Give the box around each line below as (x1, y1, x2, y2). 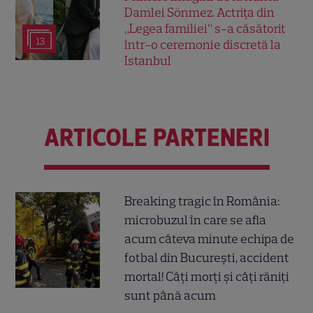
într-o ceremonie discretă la (124, 37, 282, 53)
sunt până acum (124, 287, 217, 303)
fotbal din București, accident (124, 249, 290, 265)
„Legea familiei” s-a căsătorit (124, 21, 286, 37)
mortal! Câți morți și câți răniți (124, 268, 290, 284)
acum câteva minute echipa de (124, 231, 295, 247)
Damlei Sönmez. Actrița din (124, 5, 275, 21)
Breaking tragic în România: (124, 193, 280, 209)
